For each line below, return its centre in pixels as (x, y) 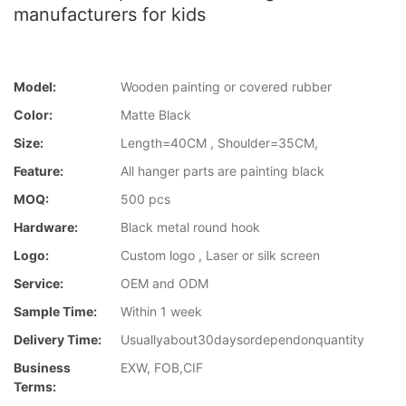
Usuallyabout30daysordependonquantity (242, 340)
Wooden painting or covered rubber (226, 87)
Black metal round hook (190, 227)
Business (42, 368)
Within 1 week (161, 312)
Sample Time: (55, 312)
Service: (39, 284)
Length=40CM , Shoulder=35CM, (219, 143)
